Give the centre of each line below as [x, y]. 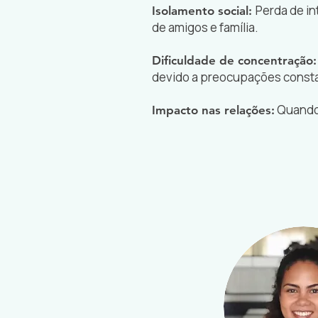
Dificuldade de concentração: [234, 60]
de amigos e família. [205, 27]
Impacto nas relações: [213, 110]
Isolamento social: [204, 11]
